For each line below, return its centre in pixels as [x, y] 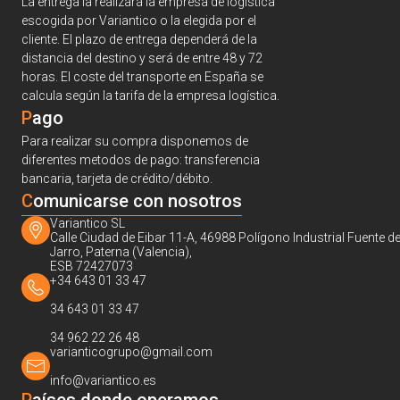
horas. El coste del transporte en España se [142, 77]
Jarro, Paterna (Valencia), [121, 252]
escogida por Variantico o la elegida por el [139, 21]
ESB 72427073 [92, 266]
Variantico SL [87, 223]
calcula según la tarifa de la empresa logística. [150, 96]
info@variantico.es [103, 380]
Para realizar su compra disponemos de [135, 141]
